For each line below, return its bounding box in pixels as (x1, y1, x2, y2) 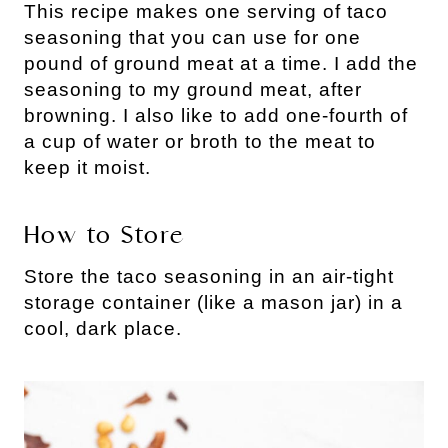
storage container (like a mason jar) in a (24, 291, 403, 313)
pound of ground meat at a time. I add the (24, 52, 418, 74)
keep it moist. (24, 156, 151, 178)
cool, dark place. (24, 317, 182, 339)
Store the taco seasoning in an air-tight (24, 265, 394, 287)
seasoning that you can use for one (24, 26, 361, 48)
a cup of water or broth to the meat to (24, 130, 376, 152)
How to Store (24, 219, 185, 250)
